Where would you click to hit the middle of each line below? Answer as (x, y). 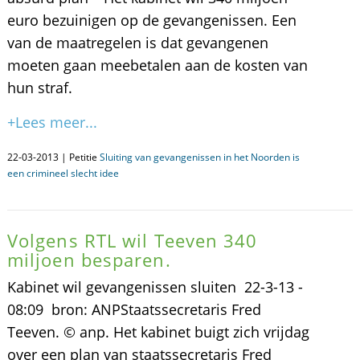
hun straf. (39, 88)
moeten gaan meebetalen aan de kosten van (157, 65)
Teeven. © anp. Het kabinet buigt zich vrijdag (158, 332)
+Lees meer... (52, 122)
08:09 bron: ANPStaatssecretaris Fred (134, 309)
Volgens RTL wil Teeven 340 (132, 240)
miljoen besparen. (89, 260)
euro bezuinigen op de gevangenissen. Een (151, 20)
